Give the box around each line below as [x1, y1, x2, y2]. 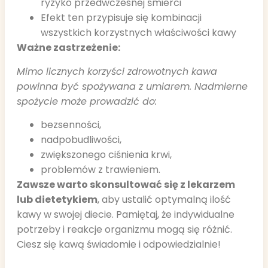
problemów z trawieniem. [41, 163, 160, 177]
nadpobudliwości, [41, 133, 121, 147]
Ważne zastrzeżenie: [17, 41, 120, 55]
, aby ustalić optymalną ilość [98, 193, 231, 207]
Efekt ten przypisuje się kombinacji [41, 11, 202, 25]
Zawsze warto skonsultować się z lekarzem [17, 178, 235, 192]
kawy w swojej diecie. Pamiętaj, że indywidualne [17, 208, 234, 222]
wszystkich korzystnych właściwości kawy [41, 26, 236, 40]
